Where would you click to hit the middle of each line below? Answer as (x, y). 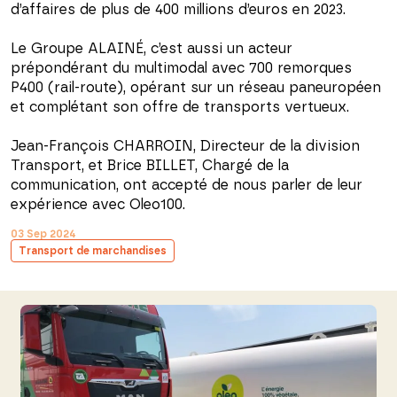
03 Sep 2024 (43, 234)
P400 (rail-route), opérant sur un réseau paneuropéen (196, 88)
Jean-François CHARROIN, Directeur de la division (185, 146)
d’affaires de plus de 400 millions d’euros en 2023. (178, 10)
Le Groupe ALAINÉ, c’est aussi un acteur (152, 49)
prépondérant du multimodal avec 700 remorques (181, 68)
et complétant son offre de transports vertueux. (180, 107)
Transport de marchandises (93, 251)
